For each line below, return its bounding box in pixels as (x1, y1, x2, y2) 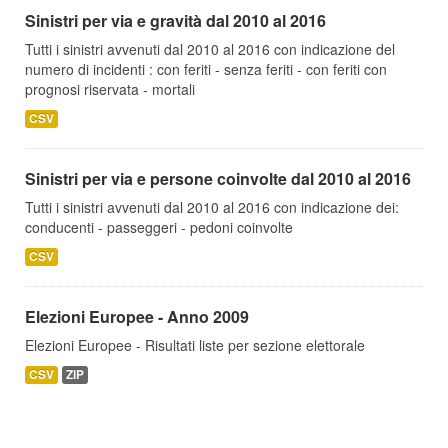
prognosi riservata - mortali (25, 79, 195, 99)
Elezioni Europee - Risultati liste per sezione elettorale (25, 335, 365, 355)
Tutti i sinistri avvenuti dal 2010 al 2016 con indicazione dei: (25, 197, 399, 217)
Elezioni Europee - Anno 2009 (25, 305, 249, 328)
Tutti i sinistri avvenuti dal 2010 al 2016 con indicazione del (25, 39, 395, 59)
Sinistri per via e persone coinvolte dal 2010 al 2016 (25, 167, 411, 190)
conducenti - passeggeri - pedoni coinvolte (25, 217, 293, 237)
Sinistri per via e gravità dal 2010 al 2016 (25, 9, 326, 32)
